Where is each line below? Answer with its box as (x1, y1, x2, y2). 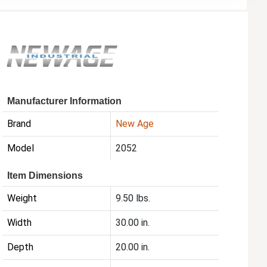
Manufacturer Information (7, 96, 122, 107)
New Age (116, 118, 154, 130)
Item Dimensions (7, 170, 83, 181)
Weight (7, 193, 38, 204)
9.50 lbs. (116, 193, 151, 204)
